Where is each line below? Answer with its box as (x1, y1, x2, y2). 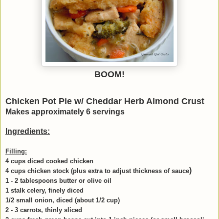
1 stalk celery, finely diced (5, 187, 84, 195)
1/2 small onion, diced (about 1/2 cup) (5, 197, 120, 204)
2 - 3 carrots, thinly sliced (5, 206, 82, 214)
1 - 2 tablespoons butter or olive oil (5, 177, 111, 185)
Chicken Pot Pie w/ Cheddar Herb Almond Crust (5, 96, 204, 107)
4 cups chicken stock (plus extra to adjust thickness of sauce (5, 167, 189, 175)
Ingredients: (5, 127, 50, 136)
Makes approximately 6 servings (5, 108, 125, 116)
